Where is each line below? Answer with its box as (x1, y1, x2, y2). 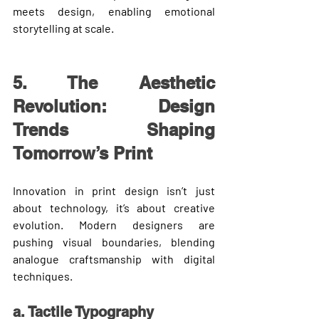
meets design (13, 4, 93, 18)
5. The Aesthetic (13, 72, 215, 93)
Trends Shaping (13, 119, 215, 140)
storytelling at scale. (13, 21, 114, 35)
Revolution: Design (13, 95, 215, 116)
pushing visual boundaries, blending (13, 234, 215, 249)
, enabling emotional (92, 4, 216, 18)
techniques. (13, 268, 73, 283)
